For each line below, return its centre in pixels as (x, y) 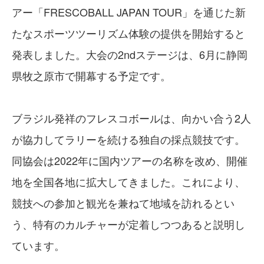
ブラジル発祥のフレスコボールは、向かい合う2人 (131, 118)
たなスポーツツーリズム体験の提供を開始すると (128, 33)
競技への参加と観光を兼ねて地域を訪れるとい (123, 203)
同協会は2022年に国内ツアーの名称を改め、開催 (130, 160)
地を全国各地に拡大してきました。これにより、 (128, 181)
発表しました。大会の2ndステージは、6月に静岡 (130, 54)
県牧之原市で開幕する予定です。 (91, 75)
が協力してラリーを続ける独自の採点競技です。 (128, 139)
